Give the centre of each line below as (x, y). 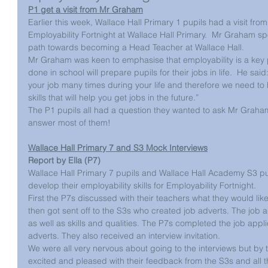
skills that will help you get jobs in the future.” (113, 98)
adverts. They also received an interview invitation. (125, 236)
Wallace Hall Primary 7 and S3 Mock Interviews (118, 148)
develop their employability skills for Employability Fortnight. (143, 185)
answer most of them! (69, 123)
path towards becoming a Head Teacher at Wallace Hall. (136, 47)
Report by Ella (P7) (64, 160)
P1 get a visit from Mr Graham (86, 10)
